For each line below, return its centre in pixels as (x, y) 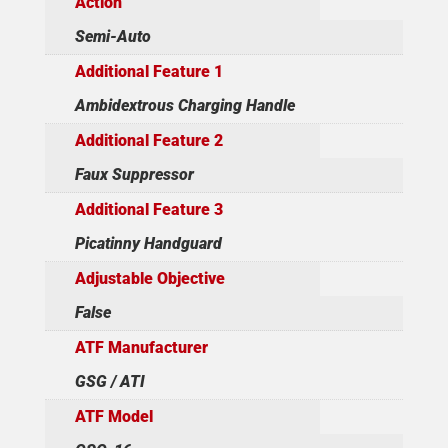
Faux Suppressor (134, 175)
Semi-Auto (112, 37)
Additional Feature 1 (148, 72)
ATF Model (113, 417)
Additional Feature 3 (148, 210)
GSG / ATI (109, 382)
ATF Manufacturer (141, 348)
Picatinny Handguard (148, 244)
